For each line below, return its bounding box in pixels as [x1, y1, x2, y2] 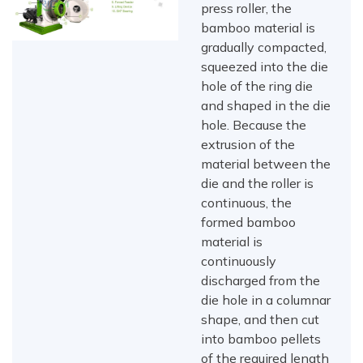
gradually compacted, [201, 39, 327, 56]
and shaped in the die [201, 97, 331, 114]
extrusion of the [201, 136, 296, 153]
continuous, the [201, 194, 293, 211]
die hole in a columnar [201, 292, 331, 309]
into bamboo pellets [201, 331, 322, 348]
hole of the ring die [201, 78, 314, 95]
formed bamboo [201, 214, 297, 231]
